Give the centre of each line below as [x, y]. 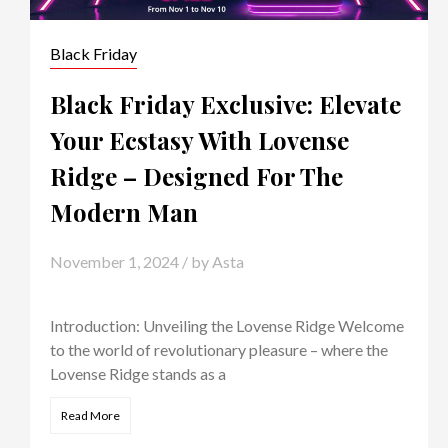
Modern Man [123, 212]
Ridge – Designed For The [196, 176]
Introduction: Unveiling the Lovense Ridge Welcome [226, 326]
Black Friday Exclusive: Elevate [225, 104]
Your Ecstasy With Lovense [199, 140]
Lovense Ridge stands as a [137, 374]
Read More [90, 416]
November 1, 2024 [114, 262]
